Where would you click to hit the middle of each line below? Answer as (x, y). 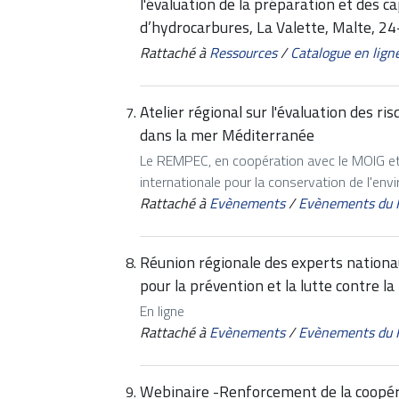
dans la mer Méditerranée (227, 135)
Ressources (243, 53)
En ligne (162, 311)
